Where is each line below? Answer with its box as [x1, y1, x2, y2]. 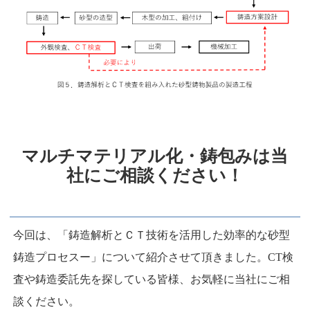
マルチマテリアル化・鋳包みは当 [21, 147, 289, 166]
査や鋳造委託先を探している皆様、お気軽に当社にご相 [13, 273, 291, 286]
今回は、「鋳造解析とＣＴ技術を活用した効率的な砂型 [13, 229, 291, 241]
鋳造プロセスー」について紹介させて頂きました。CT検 [13, 251, 294, 264]
